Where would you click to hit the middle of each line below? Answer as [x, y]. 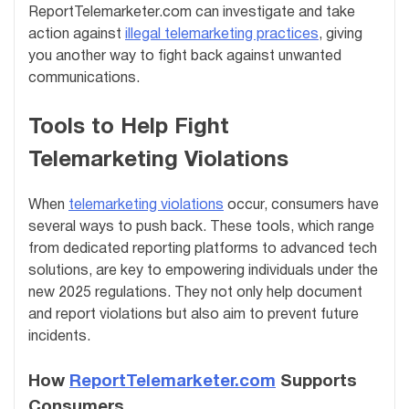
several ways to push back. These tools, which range [201, 228]
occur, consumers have [301, 206]
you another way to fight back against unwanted [185, 56]
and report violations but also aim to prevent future [194, 315]
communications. [84, 78]
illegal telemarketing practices [222, 34]
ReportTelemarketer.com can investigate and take [192, 12]
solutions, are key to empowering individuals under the [203, 272]
